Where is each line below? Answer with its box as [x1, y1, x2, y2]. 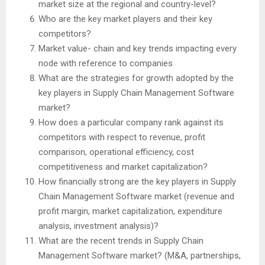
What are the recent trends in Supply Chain [38, 235, 203, 246]
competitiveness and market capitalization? [38, 161, 208, 172]
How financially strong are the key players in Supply [38, 176, 236, 187]
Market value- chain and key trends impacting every [38, 43, 237, 54]
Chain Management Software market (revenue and [38, 190, 234, 202]
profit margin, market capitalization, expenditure [38, 205, 222, 216]
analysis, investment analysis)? [38, 220, 159, 231]
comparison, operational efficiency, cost [38, 146, 194, 157]
